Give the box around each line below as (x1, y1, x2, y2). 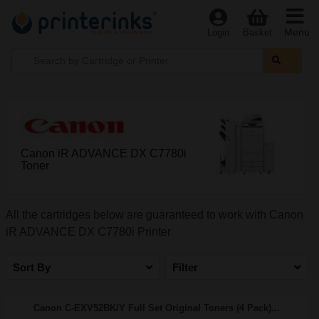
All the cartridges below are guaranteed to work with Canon (6, 209, 303, 221)
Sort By (13, 261, 51, 273)
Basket (243, 27, 272, 38)
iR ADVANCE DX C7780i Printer (6, 226, 171, 238)
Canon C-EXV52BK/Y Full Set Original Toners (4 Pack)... (33, 303, 280, 313)
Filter (172, 261, 198, 273)
